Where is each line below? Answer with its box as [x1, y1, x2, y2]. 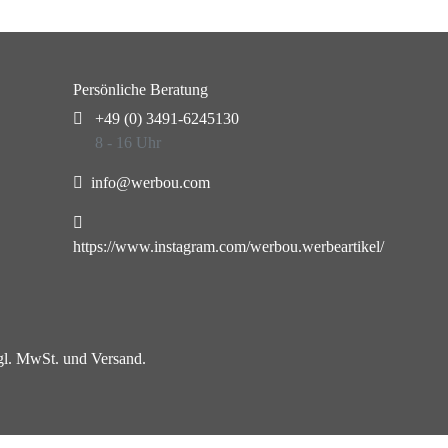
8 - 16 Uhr [95, 134, 161, 151]
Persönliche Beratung [73, 81, 208, 98]
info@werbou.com [91, 174, 210, 191]
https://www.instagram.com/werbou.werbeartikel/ [73, 238, 384, 255]
